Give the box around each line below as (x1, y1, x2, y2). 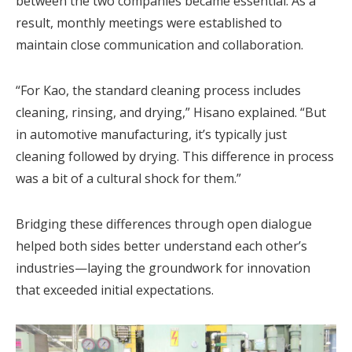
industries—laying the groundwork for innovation (16, 258, 310, 277)
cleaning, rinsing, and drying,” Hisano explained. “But (16, 103, 326, 121)
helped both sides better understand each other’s (16, 236, 307, 255)
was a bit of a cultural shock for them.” (16, 169, 241, 187)
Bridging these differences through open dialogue (16, 214, 312, 233)
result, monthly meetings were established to (16, 13, 282, 31)
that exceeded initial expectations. (16, 280, 214, 299)
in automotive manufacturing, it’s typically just (16, 125, 287, 143)
